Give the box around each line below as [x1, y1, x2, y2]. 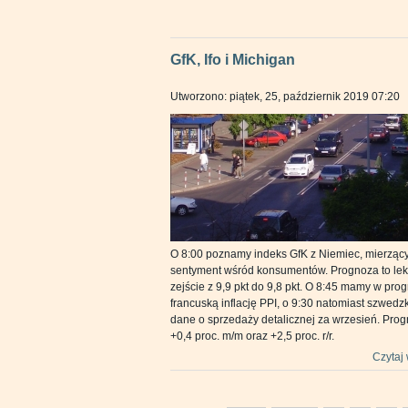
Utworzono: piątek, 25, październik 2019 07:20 [170, 90, 400, 103]
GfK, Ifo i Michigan [170, 52, 295, 67]
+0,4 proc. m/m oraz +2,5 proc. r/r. [170, 330, 334, 342]
